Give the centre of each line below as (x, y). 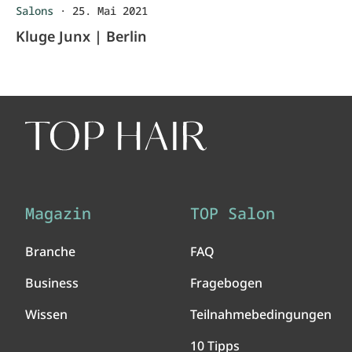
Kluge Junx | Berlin (81, 36)
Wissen (46, 314)
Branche (50, 251)
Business (52, 283)
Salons (35, 11)
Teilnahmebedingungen (261, 314)
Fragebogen (226, 283)
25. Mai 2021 (110, 11)
